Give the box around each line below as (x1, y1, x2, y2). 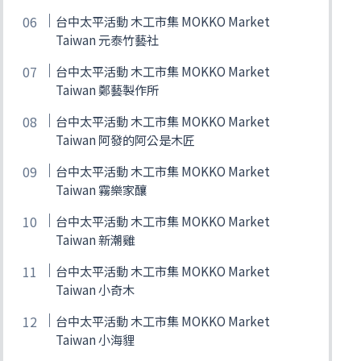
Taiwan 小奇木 (56, 280, 135, 298)
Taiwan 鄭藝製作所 (56, 80, 160, 98)
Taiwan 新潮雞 (56, 230, 135, 248)
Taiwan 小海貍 (56, 330, 135, 348)
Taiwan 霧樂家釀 (56, 180, 147, 198)
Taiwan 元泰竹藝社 (56, 30, 160, 48)
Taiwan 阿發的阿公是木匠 (56, 130, 196, 148)
